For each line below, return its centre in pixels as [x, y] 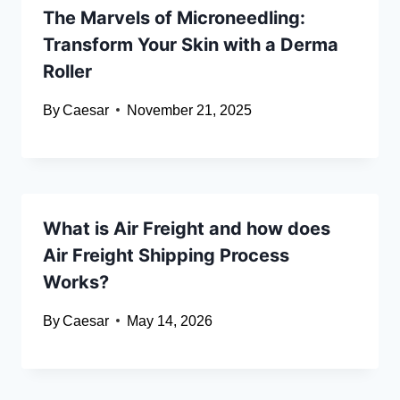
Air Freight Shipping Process [166, 255]
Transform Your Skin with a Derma [191, 44]
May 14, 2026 [170, 321]
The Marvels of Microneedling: [174, 17]
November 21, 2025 [190, 110]
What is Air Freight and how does [187, 228]
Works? [76, 282]
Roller [67, 71]
